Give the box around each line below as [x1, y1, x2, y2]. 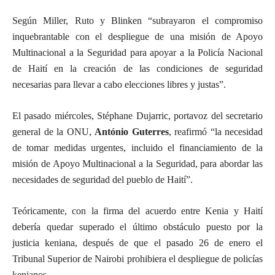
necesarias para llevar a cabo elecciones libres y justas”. [12, 79, 226, 90]
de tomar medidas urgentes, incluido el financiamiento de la [12, 142, 263, 153]
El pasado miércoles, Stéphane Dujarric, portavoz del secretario [12, 110, 263, 121]
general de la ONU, [12, 126, 91, 137]
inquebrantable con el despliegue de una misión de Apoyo [12, 31, 263, 42]
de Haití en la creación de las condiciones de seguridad [12, 63, 263, 74]
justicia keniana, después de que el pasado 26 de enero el [12, 238, 263, 248]
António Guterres [91, 126, 169, 137]
